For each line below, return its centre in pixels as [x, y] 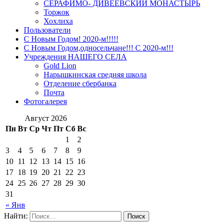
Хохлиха [58, 21]
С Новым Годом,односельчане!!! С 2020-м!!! [99, 48]
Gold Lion [60, 66]
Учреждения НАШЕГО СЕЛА [75, 57]
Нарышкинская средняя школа [95, 75]
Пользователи [47, 30]
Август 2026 [46, 118]
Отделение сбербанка [80, 84]
